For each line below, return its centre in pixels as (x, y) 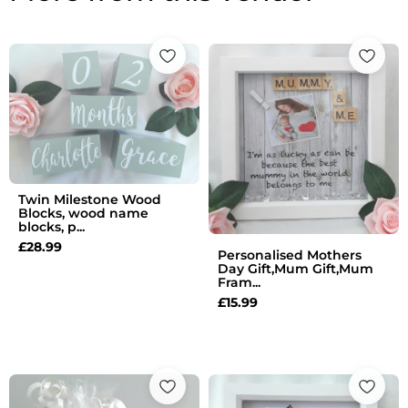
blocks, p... (51, 227)
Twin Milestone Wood (90, 200)
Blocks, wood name (83, 214)
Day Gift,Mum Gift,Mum (296, 269)
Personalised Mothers (290, 255)
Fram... (239, 282)
